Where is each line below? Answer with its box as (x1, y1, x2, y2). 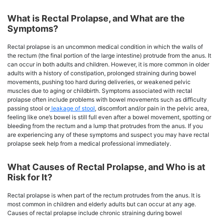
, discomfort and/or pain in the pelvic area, (95, 104, 209, 112)
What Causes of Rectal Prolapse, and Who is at (7, 161, 205, 172)
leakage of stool (51, 104, 95, 112)
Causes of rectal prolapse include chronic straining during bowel (7, 209, 182, 217)
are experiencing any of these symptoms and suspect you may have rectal (7, 131, 209, 138)
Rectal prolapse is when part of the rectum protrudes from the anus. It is (7, 191, 200, 199)
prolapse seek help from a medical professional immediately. (7, 139, 171, 147)
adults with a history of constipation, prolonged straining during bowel (7, 69, 196, 77)
